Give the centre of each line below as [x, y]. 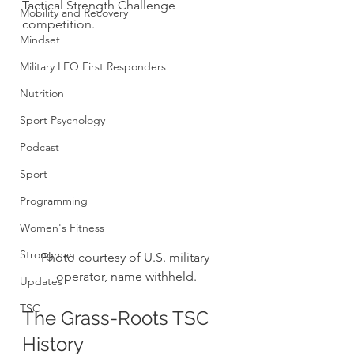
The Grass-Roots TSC [118, 318]
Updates [41, 281]
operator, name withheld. [126, 277]
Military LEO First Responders [93, 66]
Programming [54, 201]
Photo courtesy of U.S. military [126, 258]
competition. [58, 24]
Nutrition [42, 93]
